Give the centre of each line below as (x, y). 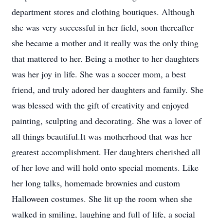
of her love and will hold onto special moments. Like (105, 167)
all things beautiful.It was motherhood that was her (102, 136)
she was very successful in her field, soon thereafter (103, 27)
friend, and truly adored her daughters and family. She (108, 90)
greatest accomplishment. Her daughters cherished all (106, 152)
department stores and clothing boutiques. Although (103, 12)
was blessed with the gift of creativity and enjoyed (100, 105)
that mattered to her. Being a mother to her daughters (105, 58)
